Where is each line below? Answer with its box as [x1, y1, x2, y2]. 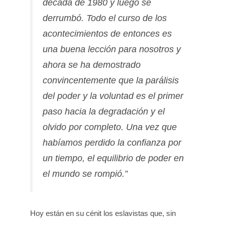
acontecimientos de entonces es [43, 29, 172, 39]
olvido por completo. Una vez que [43, 122, 177, 133]
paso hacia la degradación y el [43, 106, 165, 117]
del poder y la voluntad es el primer [43, 91, 183, 101]
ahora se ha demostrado [43, 60, 141, 70]
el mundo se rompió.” [43, 169, 128, 179]
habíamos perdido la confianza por [43, 138, 181, 148]
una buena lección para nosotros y [43, 44, 181, 55]
